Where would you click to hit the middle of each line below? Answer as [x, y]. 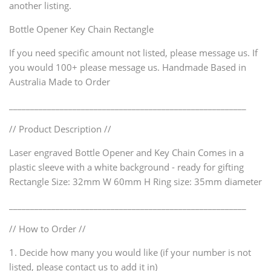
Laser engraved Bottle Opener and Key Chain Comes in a [126, 153]
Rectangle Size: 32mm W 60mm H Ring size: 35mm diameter [135, 182]
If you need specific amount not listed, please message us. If [133, 53]
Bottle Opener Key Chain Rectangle [81, 29]
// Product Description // [60, 129]
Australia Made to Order [60, 82]
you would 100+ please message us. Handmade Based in [128, 67]
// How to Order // [47, 229]
